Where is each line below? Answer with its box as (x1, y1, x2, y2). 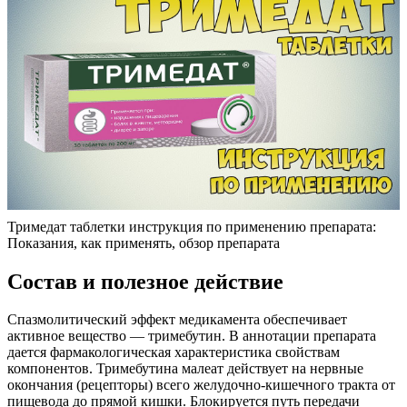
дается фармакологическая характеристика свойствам (7, 344, 340, 361)
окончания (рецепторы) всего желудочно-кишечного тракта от (7, 377, 395, 393)
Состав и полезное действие (7, 269, 283, 293)
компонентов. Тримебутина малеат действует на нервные (7, 361, 363, 377)
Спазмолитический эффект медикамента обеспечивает (7, 312, 347, 328)
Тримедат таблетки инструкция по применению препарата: (7, 218, 376, 234)
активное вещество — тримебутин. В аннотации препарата (7, 328, 376, 344)
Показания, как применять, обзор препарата (7, 234, 280, 251)
